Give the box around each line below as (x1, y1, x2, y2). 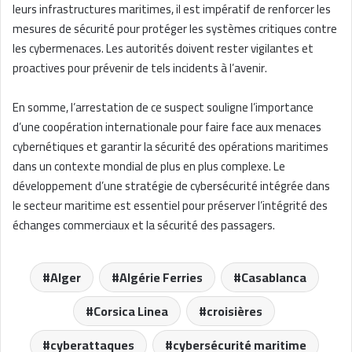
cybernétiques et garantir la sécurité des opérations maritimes (13, 134, 328, 158)
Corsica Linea (93, 299, 168, 323)
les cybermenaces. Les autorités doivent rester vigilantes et (13, 36, 313, 60)
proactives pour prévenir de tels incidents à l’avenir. (13, 56, 267, 79)
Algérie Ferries (119, 265, 203, 289)
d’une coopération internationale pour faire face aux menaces (13, 115, 321, 138)
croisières (207, 299, 262, 323)
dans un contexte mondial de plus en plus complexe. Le (13, 154, 285, 178)
